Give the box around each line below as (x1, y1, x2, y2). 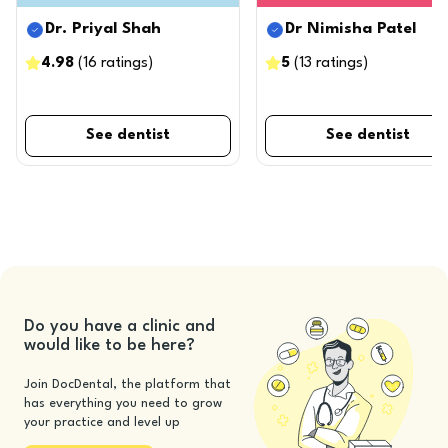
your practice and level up (24, 415, 180, 429)
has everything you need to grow (24, 396, 222, 410)
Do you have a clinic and (24, 317, 215, 335)
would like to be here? (24, 336, 195, 354)
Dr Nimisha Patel (285, 21, 416, 37)
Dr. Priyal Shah (45, 21, 161, 37)
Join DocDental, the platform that (24, 377, 231, 391)
